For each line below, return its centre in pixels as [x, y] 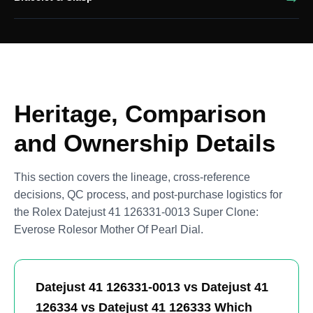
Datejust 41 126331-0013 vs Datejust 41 [152, 287]
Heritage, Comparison [140, 114]
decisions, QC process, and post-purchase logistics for [148, 195]
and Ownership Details [145, 143]
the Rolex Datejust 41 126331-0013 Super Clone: [136, 212]
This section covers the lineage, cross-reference [132, 177]
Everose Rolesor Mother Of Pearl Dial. [109, 230]
